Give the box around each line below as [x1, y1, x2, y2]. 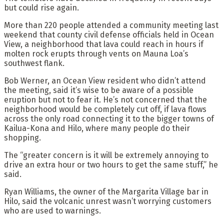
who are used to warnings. [4, 205, 101, 215]
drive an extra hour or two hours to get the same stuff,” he [4, 159, 218, 169]
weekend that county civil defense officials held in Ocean [4, 29, 214, 39]
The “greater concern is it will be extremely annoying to [4, 150, 208, 160]
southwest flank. [4, 58, 64, 68]
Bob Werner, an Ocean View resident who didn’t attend [4, 75, 206, 85]
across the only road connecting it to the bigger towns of [4, 113, 214, 123]
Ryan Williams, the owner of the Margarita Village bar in [4, 186, 208, 196]
